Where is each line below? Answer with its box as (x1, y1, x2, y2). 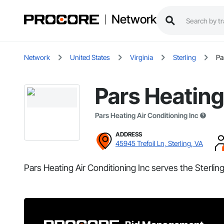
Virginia (130, 53, 153, 62)
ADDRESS (115, 130, 142, 138)
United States (70, 53, 110, 62)
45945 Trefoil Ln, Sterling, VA (115, 139, 203, 148)
